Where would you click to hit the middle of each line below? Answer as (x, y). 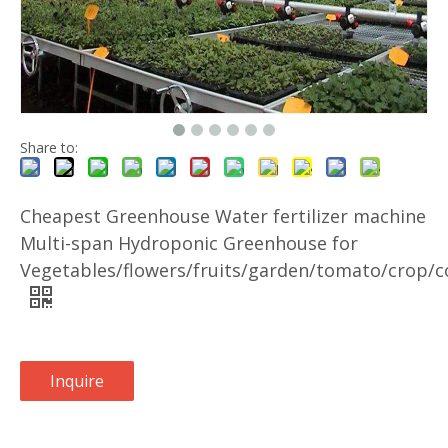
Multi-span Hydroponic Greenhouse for (189, 243)
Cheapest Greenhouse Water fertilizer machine (223, 216)
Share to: (49, 147)
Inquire (77, 381)
